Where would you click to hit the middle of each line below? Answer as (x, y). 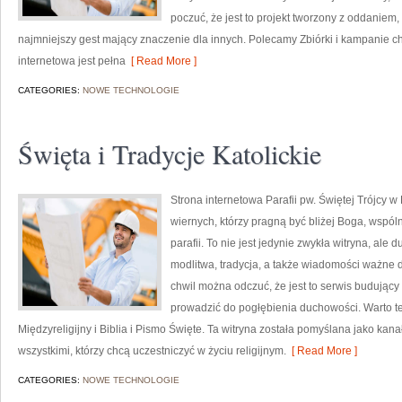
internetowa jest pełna (72, 61)
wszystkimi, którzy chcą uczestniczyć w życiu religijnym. (152, 351)
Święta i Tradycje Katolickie (170, 153)
